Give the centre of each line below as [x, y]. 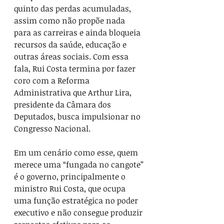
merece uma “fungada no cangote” [80, 164]
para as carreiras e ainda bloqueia [78, 32]
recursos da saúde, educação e [71, 44]
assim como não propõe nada [70, 20]
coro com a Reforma [53, 80]
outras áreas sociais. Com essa [72, 56]
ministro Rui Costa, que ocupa [71, 188]
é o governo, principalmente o [71, 176]
